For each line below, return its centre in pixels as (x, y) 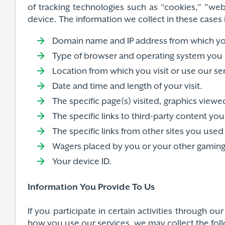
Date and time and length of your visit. (127, 86)
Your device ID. (82, 162)
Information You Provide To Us (91, 187)
